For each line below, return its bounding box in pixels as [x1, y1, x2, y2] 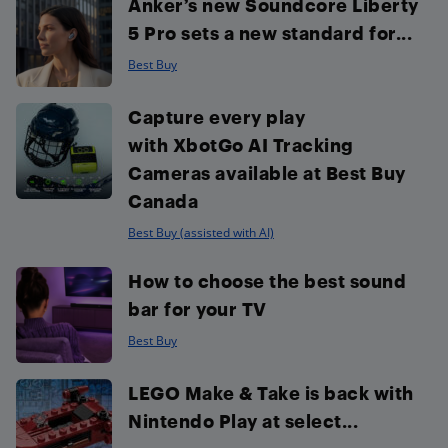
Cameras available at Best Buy [128, 162, 406, 183]
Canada [128, 190, 198, 211]
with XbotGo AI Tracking [128, 134, 354, 155]
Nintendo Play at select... [128, 410, 358, 431]
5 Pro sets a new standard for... [128, 22, 412, 43]
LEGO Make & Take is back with [128, 382, 414, 403]
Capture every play [128, 106, 305, 127]
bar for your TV [128, 298, 267, 319]
